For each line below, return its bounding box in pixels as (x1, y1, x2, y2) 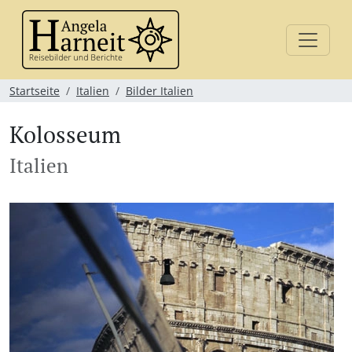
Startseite (9, 83, 60, 98)
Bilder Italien (126, 83, 193, 98)
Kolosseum (9, 119, 121, 149)
